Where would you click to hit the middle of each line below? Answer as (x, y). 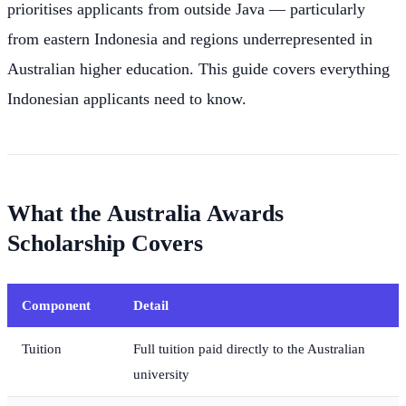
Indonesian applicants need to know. (127, 98)
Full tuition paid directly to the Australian (249, 349)
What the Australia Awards (145, 214)
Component (56, 305)
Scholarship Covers (105, 244)
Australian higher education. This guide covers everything (198, 68)
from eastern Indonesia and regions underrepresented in (190, 39)
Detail (151, 305)
